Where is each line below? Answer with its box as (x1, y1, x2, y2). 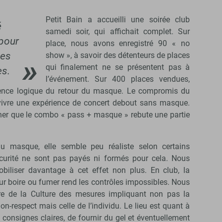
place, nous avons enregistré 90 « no (45, 38, 190, 48)
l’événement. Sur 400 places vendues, (45, 74, 190, 84)
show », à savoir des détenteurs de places (45, 50, 190, 60)
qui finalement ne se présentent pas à (45, 62, 190, 72)
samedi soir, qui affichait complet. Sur (45, 26, 190, 36)
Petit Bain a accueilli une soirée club (45, 14, 190, 24)
